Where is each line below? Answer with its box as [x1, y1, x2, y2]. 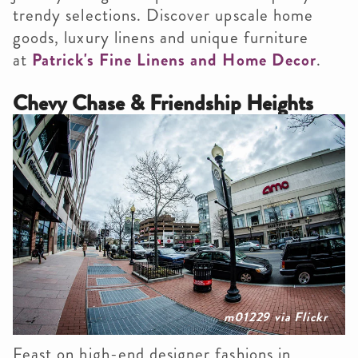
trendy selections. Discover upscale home [13, 2, 313, 27]
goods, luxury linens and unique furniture [13, 25, 309, 50]
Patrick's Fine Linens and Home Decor [32, 47, 316, 72]
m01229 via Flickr [224, 307, 328, 326]
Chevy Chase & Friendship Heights [13, 87, 313, 118]
